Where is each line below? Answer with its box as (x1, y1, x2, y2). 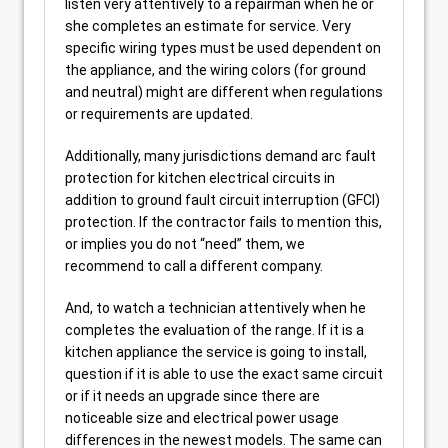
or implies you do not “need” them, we (65, 236, 305, 252)
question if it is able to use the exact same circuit (65, 366, 383, 382)
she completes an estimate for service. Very (65, 18, 351, 34)
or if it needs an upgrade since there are (65, 388, 320, 404)
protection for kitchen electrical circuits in (65, 170, 335, 186)
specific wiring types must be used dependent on (65, 40, 381, 56)
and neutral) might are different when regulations (65, 84, 383, 100)
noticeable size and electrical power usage (65, 410, 339, 426)
